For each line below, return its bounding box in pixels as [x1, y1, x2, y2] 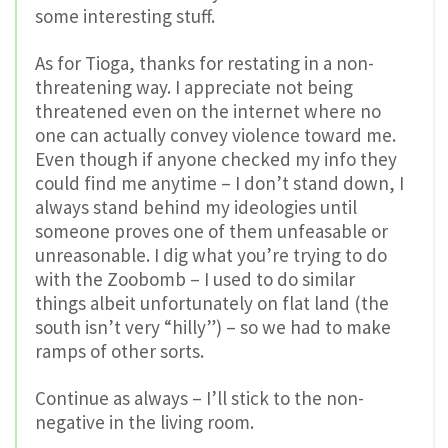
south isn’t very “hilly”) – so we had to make [35, 315, 391, 340]
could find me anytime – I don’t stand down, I [35, 171, 404, 196]
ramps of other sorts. [35, 339, 204, 364]
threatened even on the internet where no [35, 99, 381, 124]
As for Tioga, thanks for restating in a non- [35, 51, 374, 76]
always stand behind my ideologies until [35, 195, 357, 220]
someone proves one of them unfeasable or [35, 219, 388, 244]
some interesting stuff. [35, 4, 215, 29]
